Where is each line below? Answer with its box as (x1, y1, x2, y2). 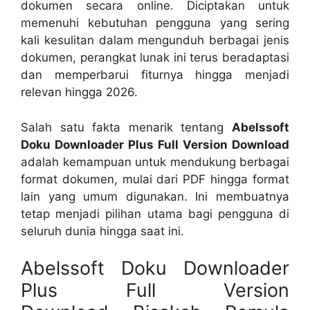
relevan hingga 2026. (21, 85, 138, 99)
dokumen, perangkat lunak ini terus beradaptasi (21, 51, 289, 64)
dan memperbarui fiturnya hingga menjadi (21, 68, 289, 82)
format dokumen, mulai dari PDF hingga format (21, 172, 289, 186)
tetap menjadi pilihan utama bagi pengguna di (21, 206, 289, 221)
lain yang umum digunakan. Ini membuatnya (21, 189, 289, 203)
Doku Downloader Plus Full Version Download (21, 137, 289, 152)
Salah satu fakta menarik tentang (21, 120, 232, 134)
